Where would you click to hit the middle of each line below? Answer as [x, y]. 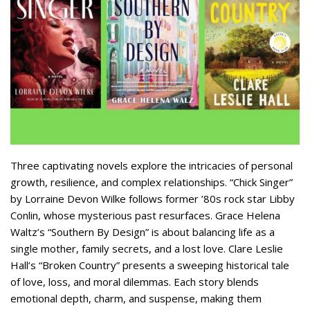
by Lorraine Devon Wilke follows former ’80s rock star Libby [153, 199]
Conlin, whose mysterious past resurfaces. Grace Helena [145, 216]
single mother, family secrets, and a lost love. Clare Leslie [147, 249]
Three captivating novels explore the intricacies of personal [152, 166]
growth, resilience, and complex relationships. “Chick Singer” [152, 182]
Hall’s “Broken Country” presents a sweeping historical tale [150, 265]
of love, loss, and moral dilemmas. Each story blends [135, 282]
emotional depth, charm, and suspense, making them [136, 299]
